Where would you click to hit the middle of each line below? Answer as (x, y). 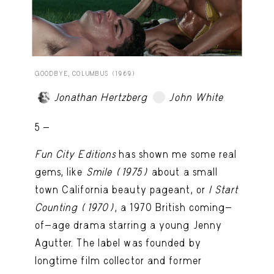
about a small (185, 172)
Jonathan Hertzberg (100, 97)
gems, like (60, 172)
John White (196, 97)
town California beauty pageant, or (122, 189)
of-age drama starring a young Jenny (128, 225)
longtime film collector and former (118, 260)
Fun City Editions (75, 154)
